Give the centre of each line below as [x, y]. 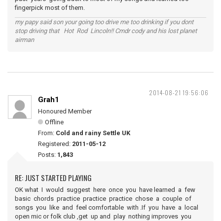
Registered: [55, 144]
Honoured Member [65, 111]
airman [24, 40]
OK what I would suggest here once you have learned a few [105, 190]
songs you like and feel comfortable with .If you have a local [107, 207]
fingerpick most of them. [50, 8]
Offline [54, 122]
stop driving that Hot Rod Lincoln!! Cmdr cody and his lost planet [106, 31]
